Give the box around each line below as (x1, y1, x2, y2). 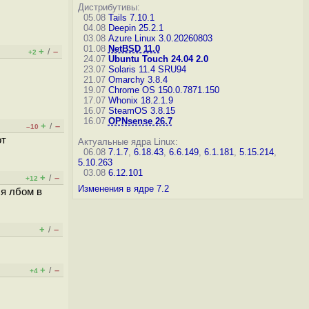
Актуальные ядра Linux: (77, 137, 178, 147)
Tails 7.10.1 (108, 12, 154, 23)
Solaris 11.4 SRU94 (108, 64, 186, 74)
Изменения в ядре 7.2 (77, 183, 169, 194)
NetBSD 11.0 (108, 43, 160, 54)
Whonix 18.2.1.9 (108, 95, 173, 106)
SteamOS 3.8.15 (108, 106, 175, 116)
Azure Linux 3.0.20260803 (108, 33, 212, 43)
